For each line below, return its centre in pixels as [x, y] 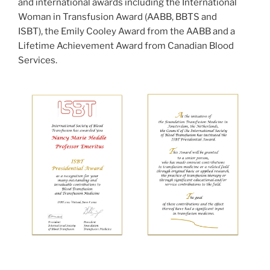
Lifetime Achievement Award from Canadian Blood [126, 46]
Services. [38, 60]
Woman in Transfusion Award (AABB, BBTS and [118, 17]
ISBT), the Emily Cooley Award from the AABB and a [127, 31]
